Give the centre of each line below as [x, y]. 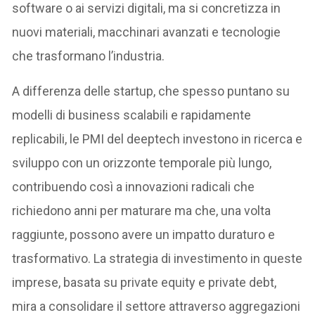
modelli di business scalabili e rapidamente [132, 115]
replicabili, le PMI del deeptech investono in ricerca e [157, 139]
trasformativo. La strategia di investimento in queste [157, 258]
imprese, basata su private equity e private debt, [144, 282]
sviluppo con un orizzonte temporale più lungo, [142, 162]
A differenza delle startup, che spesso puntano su [151, 91]
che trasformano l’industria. [89, 56]
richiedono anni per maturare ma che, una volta [142, 210]
